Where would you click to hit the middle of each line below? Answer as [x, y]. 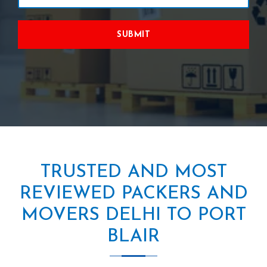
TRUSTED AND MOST [133, 172]
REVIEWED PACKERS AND [133, 194]
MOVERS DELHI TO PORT [133, 215]
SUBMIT [133, 35]
